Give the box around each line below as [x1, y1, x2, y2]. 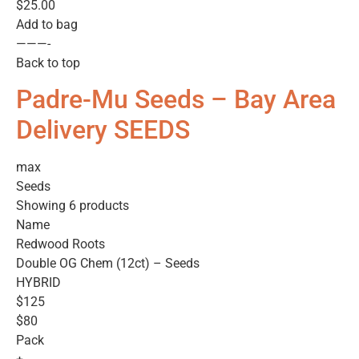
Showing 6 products [16, 198, 129, 214]
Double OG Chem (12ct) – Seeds [16, 256, 200, 272]
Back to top [16, 54, 80, 71]
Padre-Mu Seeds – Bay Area [16, 84, 336, 115]
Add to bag [16, 16, 78, 32]
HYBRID [16, 275, 61, 291]
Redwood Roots [16, 236, 105, 252]
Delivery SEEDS [16, 115, 190, 146]
